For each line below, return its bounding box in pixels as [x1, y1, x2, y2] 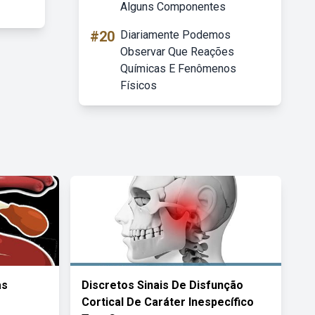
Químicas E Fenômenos [120, 62, 236, 75]
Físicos [120, 79, 157, 92]
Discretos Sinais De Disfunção [82, 278, 243, 292]
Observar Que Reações [120, 45, 234, 58]
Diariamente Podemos [120, 28, 231, 41]
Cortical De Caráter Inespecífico [82, 295, 254, 309]
